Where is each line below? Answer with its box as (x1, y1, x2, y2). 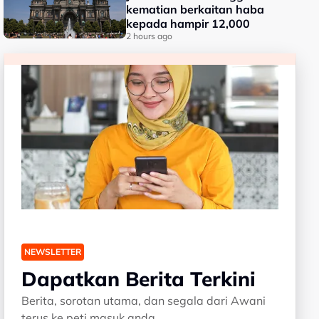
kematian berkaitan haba (126, 2, 265, 16)
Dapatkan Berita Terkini (21, 266, 256, 291)
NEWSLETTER (24, 246, 82, 257)
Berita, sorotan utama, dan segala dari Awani (21, 293, 266, 308)
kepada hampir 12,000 (126, 16, 251, 31)
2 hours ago (126, 31, 173, 41)
